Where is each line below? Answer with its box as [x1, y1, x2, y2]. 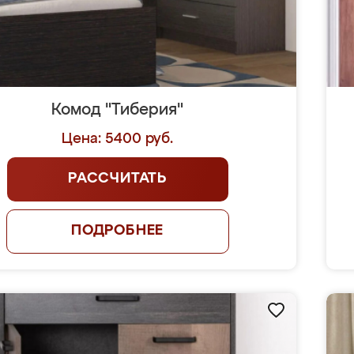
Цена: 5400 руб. [62, 132, 174, 146]
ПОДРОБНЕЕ [70, 224, 164, 238]
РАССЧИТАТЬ [68, 171, 168, 186]
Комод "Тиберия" [51, 102, 184, 118]
